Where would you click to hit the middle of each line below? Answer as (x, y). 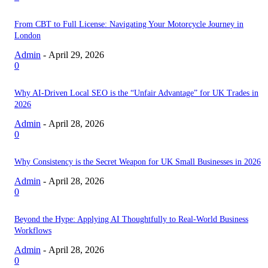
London (28, 36)
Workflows (33, 231)
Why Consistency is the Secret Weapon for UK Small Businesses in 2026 (138, 162)
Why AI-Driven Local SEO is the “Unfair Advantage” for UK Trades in (136, 93)
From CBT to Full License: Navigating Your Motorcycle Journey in (129, 24)
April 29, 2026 (76, 55)
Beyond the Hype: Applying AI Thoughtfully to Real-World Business (131, 219)
